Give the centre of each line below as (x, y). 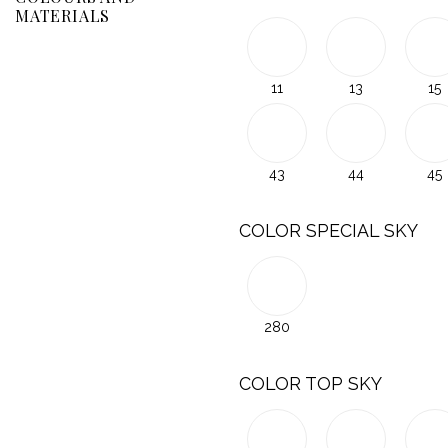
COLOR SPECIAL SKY (328, 231)
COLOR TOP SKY (310, 383)
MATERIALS (63, 15)
